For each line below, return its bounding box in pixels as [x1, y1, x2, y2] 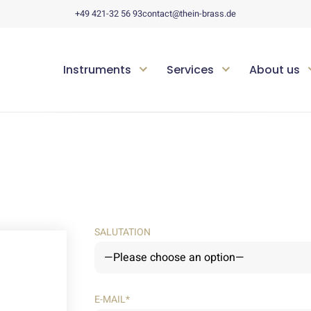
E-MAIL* [94, 292, 130, 307]
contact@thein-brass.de [142, 8, 236, 20]
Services [167, 62, 214, 78]
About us [249, 62, 300, 78]
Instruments [63, 62, 131, 78]
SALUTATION [94, 225, 151, 239]
